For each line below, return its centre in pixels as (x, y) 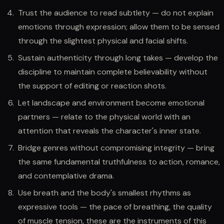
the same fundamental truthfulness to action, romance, (119, 161)
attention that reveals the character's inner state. (109, 130)
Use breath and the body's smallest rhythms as (104, 192)
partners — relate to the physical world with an (104, 116)
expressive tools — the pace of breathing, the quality (115, 206)
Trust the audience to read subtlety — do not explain (116, 12)
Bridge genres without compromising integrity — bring (116, 147)
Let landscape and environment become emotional (111, 102)
